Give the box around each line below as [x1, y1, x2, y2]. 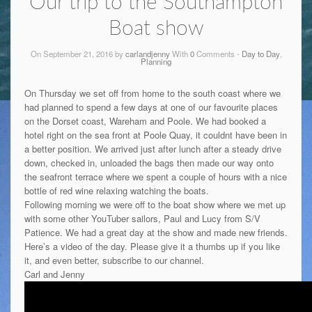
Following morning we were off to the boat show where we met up [24, 197, 286, 211]
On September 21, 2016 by [30, 47, 125, 59]
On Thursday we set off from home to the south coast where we [24, 86, 281, 100]
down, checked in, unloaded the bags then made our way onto [24, 155, 274, 169]
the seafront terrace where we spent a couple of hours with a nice [24, 169, 287, 183]
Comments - [194, 47, 242, 59]
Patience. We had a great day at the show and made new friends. [24, 225, 288, 239]
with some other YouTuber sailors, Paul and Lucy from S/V [24, 211, 260, 225]
